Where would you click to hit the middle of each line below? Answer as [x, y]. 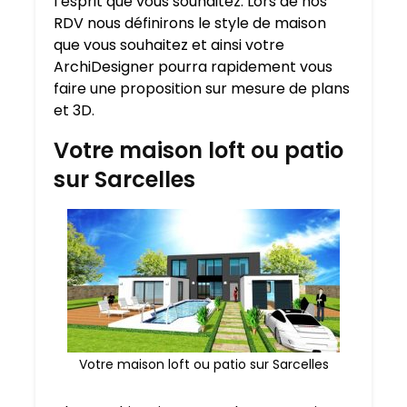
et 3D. [74, 111]
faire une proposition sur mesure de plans [202, 89]
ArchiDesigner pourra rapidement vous [193, 67]
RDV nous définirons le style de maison [190, 24]
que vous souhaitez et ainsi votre [169, 45]
